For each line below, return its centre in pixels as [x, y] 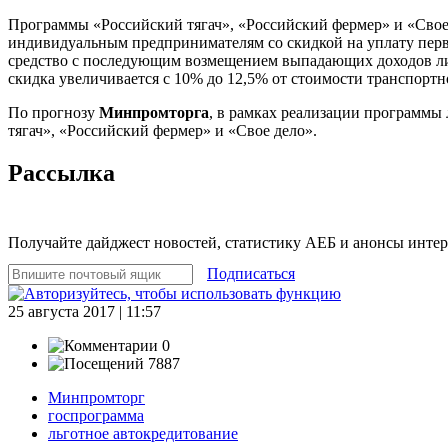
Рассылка [61, 172]
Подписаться [251, 273]
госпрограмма [96, 415]
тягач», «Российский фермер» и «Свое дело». [162, 130]
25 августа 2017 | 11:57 [84, 311]
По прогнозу [53, 112]
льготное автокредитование [143, 433]
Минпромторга [154, 112]
